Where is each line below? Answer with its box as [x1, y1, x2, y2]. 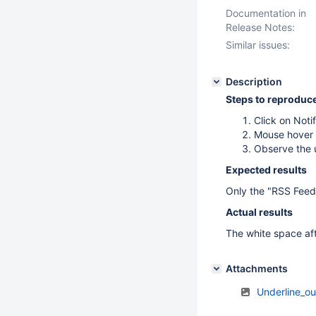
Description [226, 75, 282, 87]
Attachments [226, 262, 288, 274]
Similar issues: [226, 39, 290, 51]
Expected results [226, 164, 307, 176]
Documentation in [226, 7, 306, 19]
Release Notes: [226, 21, 295, 33]
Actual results [226, 206, 293, 218]
